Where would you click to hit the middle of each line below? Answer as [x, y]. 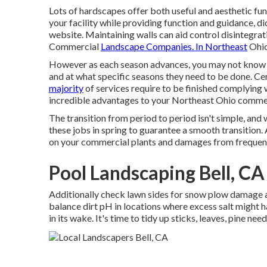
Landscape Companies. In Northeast [174, 46]
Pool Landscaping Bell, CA [157, 172]
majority [66, 88]
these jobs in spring [88, 129]
